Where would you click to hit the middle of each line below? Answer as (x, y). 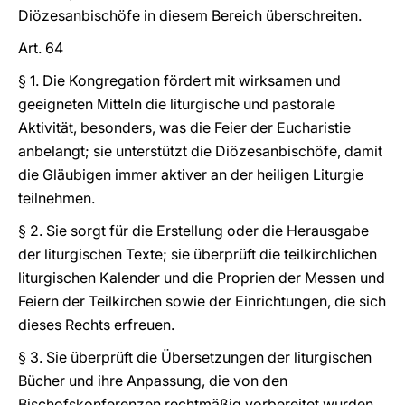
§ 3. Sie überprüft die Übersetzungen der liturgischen (195, 357)
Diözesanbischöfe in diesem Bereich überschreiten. (190, 15)
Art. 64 (41, 48)
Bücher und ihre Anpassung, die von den (153, 381)
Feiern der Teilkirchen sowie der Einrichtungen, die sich (202, 301)
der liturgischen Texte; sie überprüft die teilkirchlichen (198, 254)
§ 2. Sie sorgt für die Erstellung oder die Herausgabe (193, 231)
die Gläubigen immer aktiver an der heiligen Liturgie (191, 174)
